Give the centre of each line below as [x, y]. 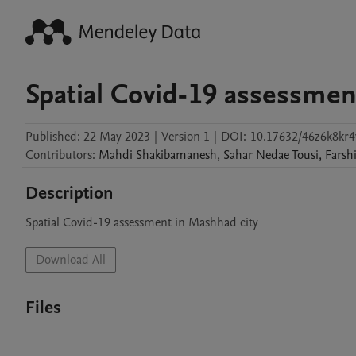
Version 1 [186, 137]
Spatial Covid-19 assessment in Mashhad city [142, 222]
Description [70, 193]
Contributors [59, 155]
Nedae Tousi [287, 155]
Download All [71, 260]
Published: [53, 137]
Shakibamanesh [176, 155]
